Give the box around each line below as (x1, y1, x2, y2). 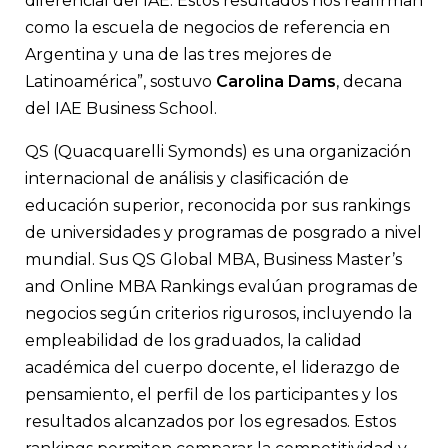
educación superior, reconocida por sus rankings (25, 195, 410, 215)
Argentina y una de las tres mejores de (25, 44, 332, 64)
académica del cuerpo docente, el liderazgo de (25, 357, 400, 377)
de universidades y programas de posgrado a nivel (25, 222, 422, 242)
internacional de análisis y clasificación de (25, 168, 349, 188)
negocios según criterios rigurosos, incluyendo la (25, 303, 412, 323)
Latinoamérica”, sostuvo (25, 71, 216, 91)
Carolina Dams (216, 71, 336, 91)
